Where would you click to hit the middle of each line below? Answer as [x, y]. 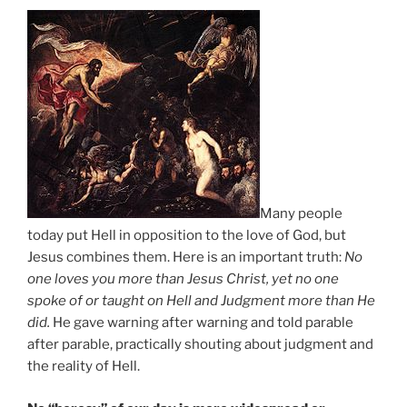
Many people [301, 214]
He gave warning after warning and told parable [202, 323]
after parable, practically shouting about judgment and [200, 345]
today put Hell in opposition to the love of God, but [187, 236]
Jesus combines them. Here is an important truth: [186, 258]
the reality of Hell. [84, 367]
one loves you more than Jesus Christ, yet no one [183, 279]
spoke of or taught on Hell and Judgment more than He [201, 301]
